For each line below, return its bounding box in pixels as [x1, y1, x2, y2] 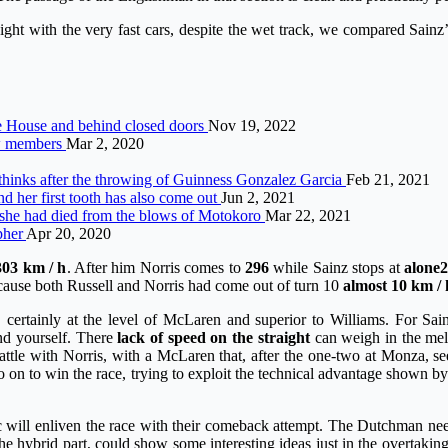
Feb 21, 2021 [346, 170, 430, 188]
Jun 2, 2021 [221, 188, 295, 206]
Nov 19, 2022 [208, 116, 296, 134]
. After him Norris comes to [66, 258, 245, 276]
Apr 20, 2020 [26, 224, 111, 242]
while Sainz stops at [268, 258, 404, 276]
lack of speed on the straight [117, 328, 310, 346]
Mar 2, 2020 [66, 134, 144, 152]
